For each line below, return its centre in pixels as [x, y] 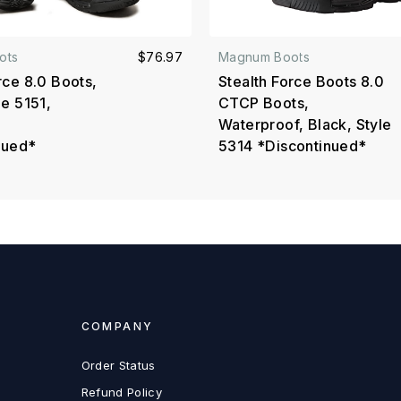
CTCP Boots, [264, 103]
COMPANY [117, 327]
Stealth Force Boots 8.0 [302, 82]
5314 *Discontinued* [293, 146]
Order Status [118, 366]
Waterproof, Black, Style [305, 125]
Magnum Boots [264, 57]
